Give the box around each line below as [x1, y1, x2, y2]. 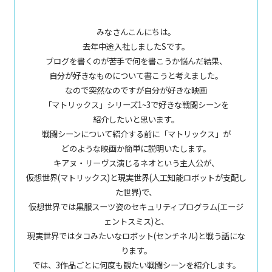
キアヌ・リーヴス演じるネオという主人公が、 [53, 157, 219, 169]
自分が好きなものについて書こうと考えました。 [49, 70, 223, 81]
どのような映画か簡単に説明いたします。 [61, 143, 211, 154]
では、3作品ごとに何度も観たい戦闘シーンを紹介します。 [32, 259, 240, 271]
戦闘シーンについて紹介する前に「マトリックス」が [41, 128, 231, 140]
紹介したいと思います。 [93, 114, 179, 125]
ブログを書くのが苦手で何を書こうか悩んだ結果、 [45, 55, 227, 67]
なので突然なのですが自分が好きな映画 [65, 84, 207, 96]
